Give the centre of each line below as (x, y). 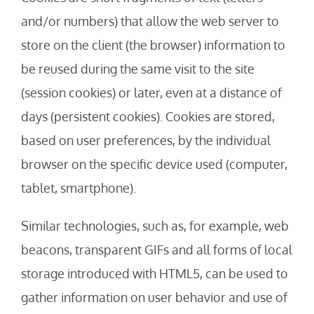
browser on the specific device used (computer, (154, 164)
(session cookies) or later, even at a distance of (151, 93)
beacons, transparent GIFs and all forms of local (157, 250)
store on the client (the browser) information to (153, 45)
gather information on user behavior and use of (154, 298)
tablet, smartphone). (78, 188)
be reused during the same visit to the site (138, 69)
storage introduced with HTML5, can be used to (155, 274)
